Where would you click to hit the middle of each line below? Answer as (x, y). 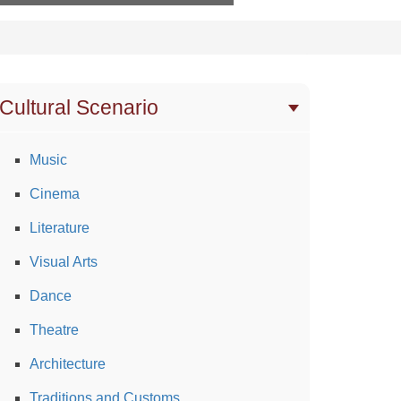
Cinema (55, 193)
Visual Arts (64, 261)
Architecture (68, 363)
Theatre (54, 329)
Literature (60, 227)
